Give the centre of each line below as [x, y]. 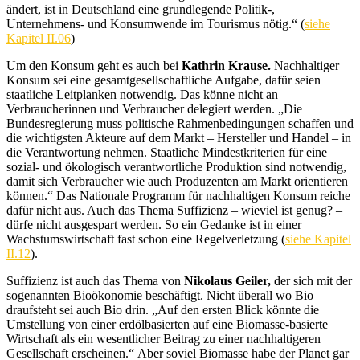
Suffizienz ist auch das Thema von [95, 281]
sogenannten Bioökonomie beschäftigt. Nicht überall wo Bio [160, 295]
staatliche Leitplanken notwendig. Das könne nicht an [142, 94]
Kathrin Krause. [228, 65]
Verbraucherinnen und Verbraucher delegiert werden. [141, 109]
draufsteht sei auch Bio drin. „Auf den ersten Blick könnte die [163, 310]
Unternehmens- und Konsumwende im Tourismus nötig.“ [152, 24]
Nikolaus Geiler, [229, 281]
